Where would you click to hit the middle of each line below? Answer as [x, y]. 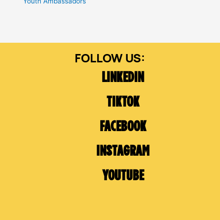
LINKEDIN [123, 78]
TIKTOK [123, 103]
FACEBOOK [123, 127]
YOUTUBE [123, 176]
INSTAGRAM [123, 152]
